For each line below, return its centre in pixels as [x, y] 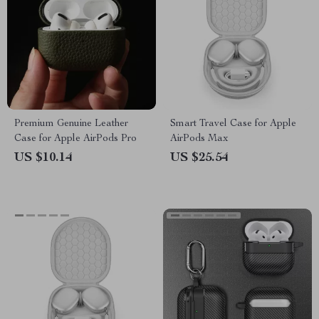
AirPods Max [199, 139]
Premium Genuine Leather [71, 124]
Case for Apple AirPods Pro [75, 139]
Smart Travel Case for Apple [233, 124]
